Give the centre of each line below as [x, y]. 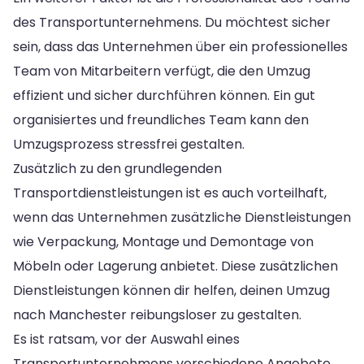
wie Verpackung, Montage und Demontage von [163, 241]
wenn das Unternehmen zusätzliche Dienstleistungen [182, 217]
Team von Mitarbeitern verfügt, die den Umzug [162, 71]
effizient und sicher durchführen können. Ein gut [164, 95]
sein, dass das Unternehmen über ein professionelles [180, 46]
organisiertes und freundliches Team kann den [161, 119]
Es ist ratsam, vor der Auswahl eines [126, 339]
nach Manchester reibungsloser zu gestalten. [157, 314]
